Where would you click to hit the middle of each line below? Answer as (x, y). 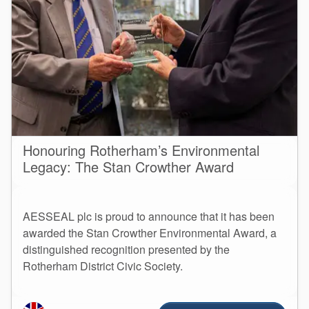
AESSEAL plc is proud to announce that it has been (149, 216)
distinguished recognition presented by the (126, 249)
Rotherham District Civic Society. (103, 266)
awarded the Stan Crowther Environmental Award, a (150, 232)
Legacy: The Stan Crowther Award (128, 166)
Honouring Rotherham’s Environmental (141, 150)
